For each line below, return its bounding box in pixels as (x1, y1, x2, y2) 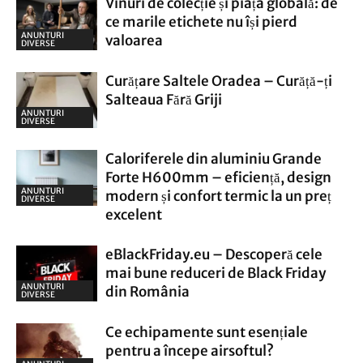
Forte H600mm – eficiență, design (105, 169, 331, 186)
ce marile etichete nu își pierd (105, 13, 297, 31)
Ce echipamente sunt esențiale (105, 323, 308, 341)
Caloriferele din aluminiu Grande (105, 150, 322, 168)
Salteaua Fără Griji (105, 91, 222, 109)
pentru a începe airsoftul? (105, 342, 274, 360)
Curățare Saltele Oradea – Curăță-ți (105, 72, 332, 90)
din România (105, 283, 190, 301)
